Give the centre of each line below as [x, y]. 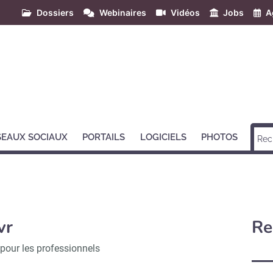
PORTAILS [104, 137]
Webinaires [123, 12]
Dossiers [55, 12]
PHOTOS [220, 137]
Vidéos [185, 12]
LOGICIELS [163, 137]
